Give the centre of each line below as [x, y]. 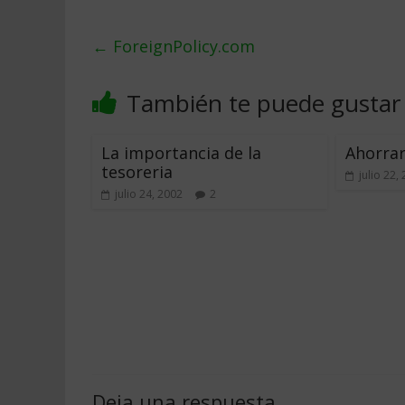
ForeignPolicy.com [182, 46]
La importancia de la [181, 153]
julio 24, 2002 [149, 194]
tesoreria [137, 172]
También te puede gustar [264, 103]
